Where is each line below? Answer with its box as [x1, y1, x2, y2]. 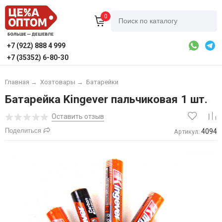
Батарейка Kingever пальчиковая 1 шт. [4, 93, 208, 106]
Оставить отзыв [51, 112, 104, 121]
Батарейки [86, 78, 118, 86]
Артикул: [174, 127, 200, 135]
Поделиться [4, 127, 41, 135]
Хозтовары [40, 78, 75, 86]
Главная [4, 78, 29, 86]
